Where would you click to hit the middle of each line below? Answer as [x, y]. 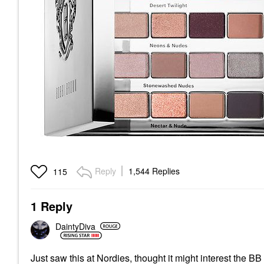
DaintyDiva [75, 226]
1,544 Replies [154, 171]
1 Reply [52, 206]
